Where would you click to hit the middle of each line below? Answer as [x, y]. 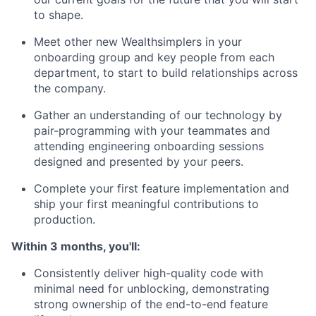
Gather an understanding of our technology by [158, 115]
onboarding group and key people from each [154, 57]
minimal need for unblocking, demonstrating [152, 288]
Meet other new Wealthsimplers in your [138, 41]
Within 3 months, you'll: [76, 246]
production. [65, 219]
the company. [70, 88]
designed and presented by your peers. [139, 161]
